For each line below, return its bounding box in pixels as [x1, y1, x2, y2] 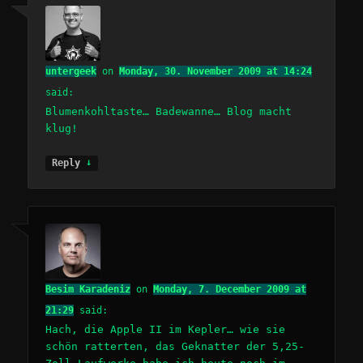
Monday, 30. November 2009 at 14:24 [119, 65, 313, 77]
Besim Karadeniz [45, 284, 131, 296]
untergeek [45, 65, 97, 77]
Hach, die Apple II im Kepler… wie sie [45, 323, 286, 336]
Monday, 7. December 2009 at [153, 284, 307, 296]
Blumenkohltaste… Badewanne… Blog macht [45, 105, 293, 117]
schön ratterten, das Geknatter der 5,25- [45, 340, 305, 353]
